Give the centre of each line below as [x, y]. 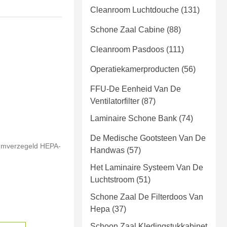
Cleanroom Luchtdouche [135, 10]
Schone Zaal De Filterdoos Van [147, 197]
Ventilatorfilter [115, 101]
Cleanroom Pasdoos [127, 50]
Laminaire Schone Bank [134, 119]
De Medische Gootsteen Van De [148, 138]
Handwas [107, 150]
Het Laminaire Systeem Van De [147, 168]
